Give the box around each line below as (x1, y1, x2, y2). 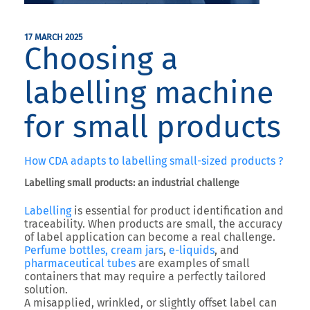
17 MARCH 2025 (24, 32, 82, 42)
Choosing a (24, 40, 178, 77)
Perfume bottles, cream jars (24, 244, 163, 257)
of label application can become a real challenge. (24, 230, 275, 244)
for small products (24, 108, 281, 145)
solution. (24, 283, 68, 296)
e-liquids (169, 244, 215, 257)
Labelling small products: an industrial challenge (24, 177, 239, 189)
